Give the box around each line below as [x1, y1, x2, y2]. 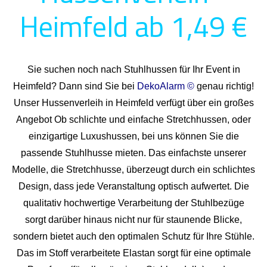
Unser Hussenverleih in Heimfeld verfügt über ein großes [13, 98, 254, 108]
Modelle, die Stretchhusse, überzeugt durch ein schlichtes [12, 164, 255, 175]
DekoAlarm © [137, 81, 194, 92]
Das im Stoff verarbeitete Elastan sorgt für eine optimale [16, 248, 251, 259]
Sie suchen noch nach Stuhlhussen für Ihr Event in [27, 64, 240, 75]
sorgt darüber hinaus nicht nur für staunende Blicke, [25, 215, 242, 225]
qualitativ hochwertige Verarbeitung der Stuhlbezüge [23, 198, 244, 209]
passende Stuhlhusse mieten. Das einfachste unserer [21, 148, 246, 159]
